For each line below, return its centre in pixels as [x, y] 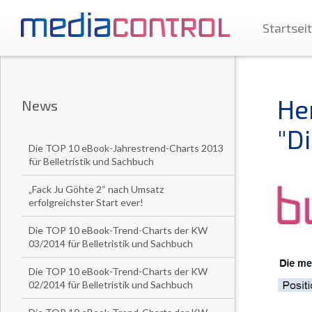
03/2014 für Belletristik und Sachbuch [111, 243]
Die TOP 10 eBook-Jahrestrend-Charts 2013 [126, 148]
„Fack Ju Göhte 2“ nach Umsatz [96, 189]
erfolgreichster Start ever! [86, 202]
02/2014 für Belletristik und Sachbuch [111, 284]
